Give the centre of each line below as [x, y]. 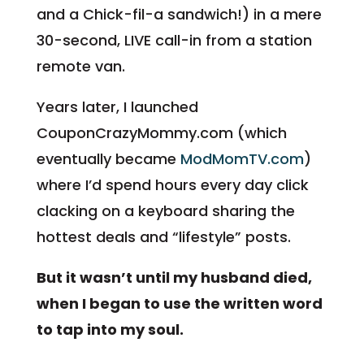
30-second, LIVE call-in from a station [174, 40]
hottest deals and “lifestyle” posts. [163, 236]
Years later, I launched [117, 106]
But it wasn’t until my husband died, [174, 277]
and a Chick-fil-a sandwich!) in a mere [179, 14]
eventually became [108, 158]
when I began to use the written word [179, 303]
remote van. [80, 66]
